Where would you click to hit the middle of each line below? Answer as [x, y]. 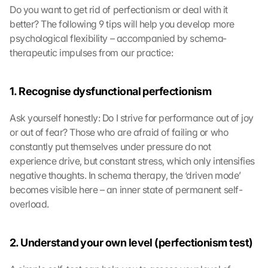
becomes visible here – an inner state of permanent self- [126, 190]
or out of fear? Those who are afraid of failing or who [119, 132]
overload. [29, 204]
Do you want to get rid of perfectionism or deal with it [119, 10]
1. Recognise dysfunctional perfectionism [111, 91]
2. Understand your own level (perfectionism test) [131, 243]
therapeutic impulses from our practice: [92, 53]
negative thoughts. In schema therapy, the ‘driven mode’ [125, 175]
